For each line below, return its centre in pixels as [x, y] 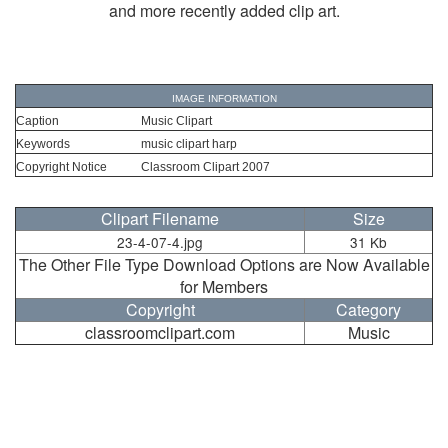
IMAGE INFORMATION [224, 99]
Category [368, 310]
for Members [224, 287]
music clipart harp [189, 144]
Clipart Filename [160, 219]
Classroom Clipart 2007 [205, 167]
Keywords [43, 144]
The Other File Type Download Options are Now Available [224, 265]
